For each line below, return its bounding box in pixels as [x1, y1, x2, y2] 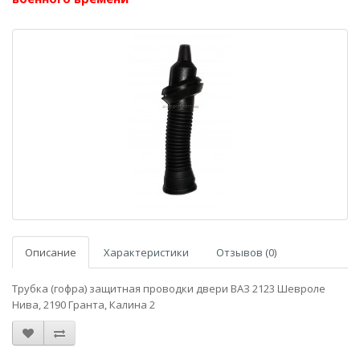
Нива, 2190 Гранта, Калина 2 [12, 297, 155, 312]
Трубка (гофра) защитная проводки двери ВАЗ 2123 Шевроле [12, 281, 325, 296]
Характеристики [104, 245, 189, 260]
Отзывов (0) [216, 245, 276, 260]
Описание [25, 245, 76, 260]
